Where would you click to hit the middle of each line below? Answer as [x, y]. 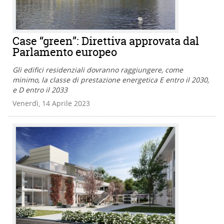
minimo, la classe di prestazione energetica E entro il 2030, [111, 79]
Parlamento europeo [65, 52]
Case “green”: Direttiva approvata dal [106, 41]
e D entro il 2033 [40, 89]
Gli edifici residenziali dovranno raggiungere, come [98, 69]
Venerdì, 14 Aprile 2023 [51, 103]
